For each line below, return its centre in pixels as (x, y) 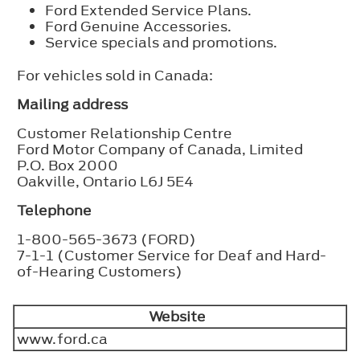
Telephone (54, 210)
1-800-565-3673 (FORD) (106, 239)
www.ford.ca (65, 339)
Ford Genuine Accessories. (138, 26)
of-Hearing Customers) (100, 271)
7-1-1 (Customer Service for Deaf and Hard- (172, 255)
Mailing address (72, 104)
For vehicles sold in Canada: (115, 75)
